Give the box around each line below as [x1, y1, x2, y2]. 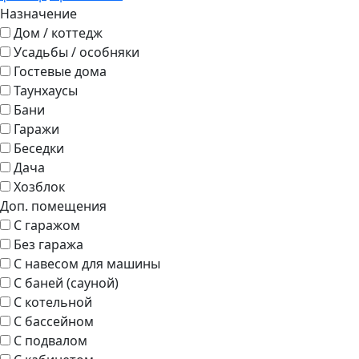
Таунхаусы [14, 82, 78, 100]
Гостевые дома [14, 63, 107, 81]
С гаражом [14, 216, 80, 235]
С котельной [14, 293, 92, 312]
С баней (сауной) [14, 274, 119, 292]
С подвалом [14, 332, 87, 350]
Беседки [14, 139, 64, 158]
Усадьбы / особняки [14, 43, 139, 62]
